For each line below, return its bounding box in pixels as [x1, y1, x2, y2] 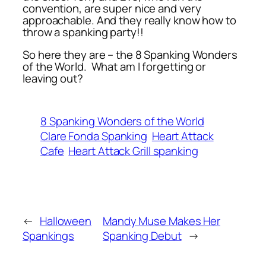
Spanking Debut [103, 228, 182, 244]
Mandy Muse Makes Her [103, 213, 220, 229]
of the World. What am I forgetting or [23, 59, 207, 75]
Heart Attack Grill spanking [68, 143, 198, 159]
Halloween [39, 213, 92, 229]
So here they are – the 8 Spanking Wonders [23, 47, 237, 63]
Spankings [23, 228, 75, 244]
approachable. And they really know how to [23, 12, 236, 28]
